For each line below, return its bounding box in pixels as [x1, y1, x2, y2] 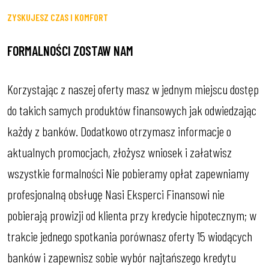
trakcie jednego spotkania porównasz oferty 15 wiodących [7, 228, 252, 244]
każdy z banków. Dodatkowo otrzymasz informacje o [7, 123, 231, 139]
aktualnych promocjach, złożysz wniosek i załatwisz [7, 144, 232, 160]
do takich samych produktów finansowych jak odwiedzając [7, 102, 256, 118]
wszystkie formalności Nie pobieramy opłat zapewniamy [7, 165, 249, 181]
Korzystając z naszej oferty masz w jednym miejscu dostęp [7, 81, 259, 97]
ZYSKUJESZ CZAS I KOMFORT [7, 11, 108, 23]
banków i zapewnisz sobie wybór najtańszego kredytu [7, 249, 236, 265]
